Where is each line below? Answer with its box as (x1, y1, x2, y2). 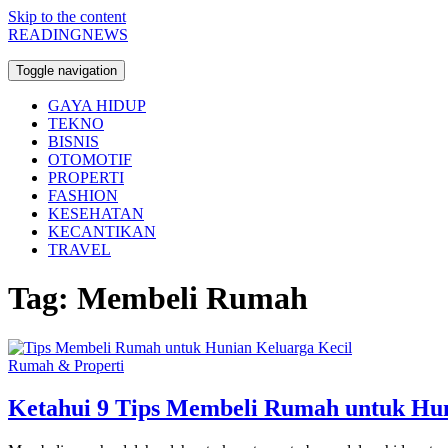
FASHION (48, 187, 118, 204)
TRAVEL (48, 241, 111, 258)
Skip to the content (8, 8, 126, 25)
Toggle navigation (16, 63, 117, 78)
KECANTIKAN (48, 223, 156, 240)
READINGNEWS (8, 26, 128, 43)
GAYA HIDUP (48, 97, 146, 114)
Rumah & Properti (8, 356, 124, 374)
